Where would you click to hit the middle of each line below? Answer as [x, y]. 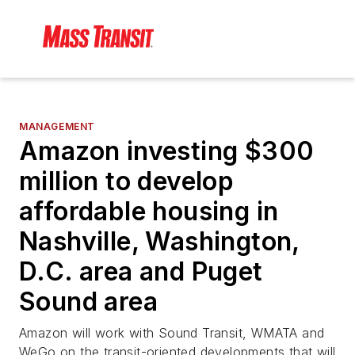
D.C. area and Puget [141, 272]
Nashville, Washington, [159, 242]
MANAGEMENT [57, 127]
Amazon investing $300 [167, 151]
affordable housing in [149, 212]
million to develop [127, 181]
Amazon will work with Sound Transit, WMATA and [172, 333]
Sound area [88, 302]
